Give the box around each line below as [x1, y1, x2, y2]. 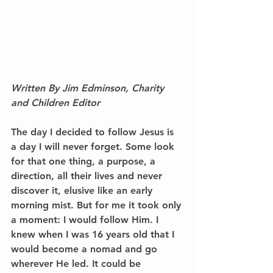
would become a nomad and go [11, 243, 160, 255]
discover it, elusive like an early [11, 184, 155, 196]
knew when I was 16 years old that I [11, 228, 177, 240]
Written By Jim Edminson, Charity [11, 82, 167, 94]
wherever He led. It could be [11, 257, 144, 269]
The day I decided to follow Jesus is [11, 126, 177, 138]
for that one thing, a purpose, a [11, 155, 158, 167]
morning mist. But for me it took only [11, 199, 184, 211]
